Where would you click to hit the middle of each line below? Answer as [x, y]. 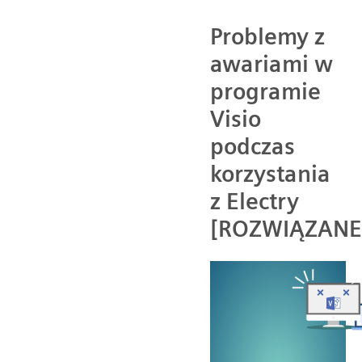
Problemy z [267, 36]
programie [265, 91]
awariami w [271, 63]
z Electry [255, 201]
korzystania [270, 173]
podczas [253, 146]
